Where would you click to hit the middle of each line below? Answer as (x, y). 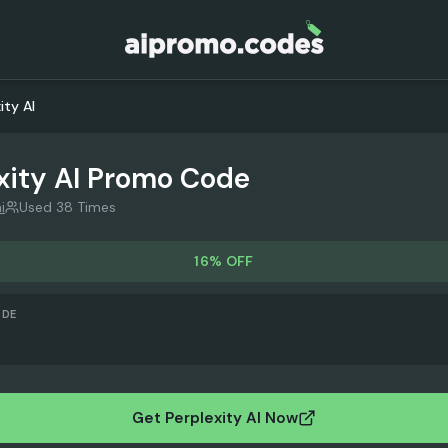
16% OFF (224, 261)
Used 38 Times (67, 206)
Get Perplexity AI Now (215, 418)
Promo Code (168, 178)
